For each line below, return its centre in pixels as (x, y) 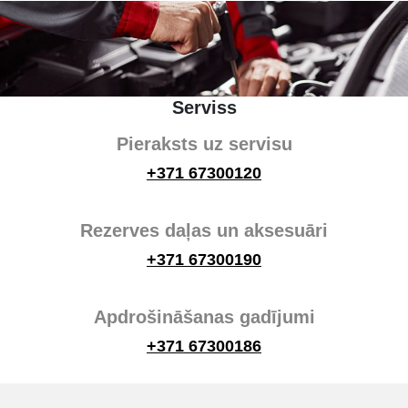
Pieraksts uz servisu (204, 143)
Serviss (204, 107)
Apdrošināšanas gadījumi (204, 316)
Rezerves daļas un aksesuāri (204, 230)
